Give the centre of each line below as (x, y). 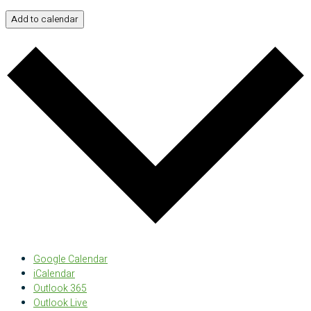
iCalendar (54, 274)
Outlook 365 (60, 288)
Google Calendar (70, 259)
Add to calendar (45, 19)
